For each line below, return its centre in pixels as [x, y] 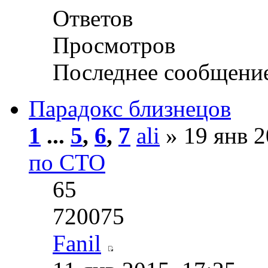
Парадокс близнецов [130, 109]
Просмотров [114, 45]
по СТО [67, 163]
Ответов [93, 19]
